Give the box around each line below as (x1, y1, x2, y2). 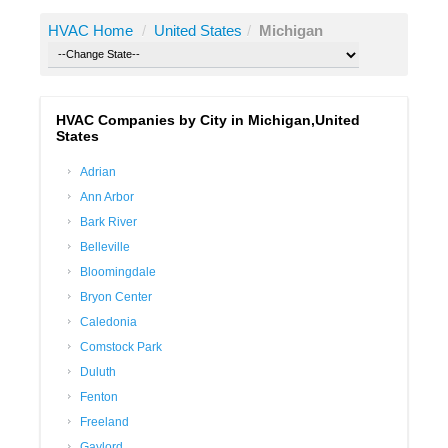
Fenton (80, 390, 118, 405)
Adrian (80, 165, 116, 180)
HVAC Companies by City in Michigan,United (56, 112, 360, 129)
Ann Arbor (80, 190, 134, 205)
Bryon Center (80, 290, 152, 305)
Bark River (80, 215, 137, 230)
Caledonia (80, 315, 137, 330)
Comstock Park (80, 340, 162, 355)
